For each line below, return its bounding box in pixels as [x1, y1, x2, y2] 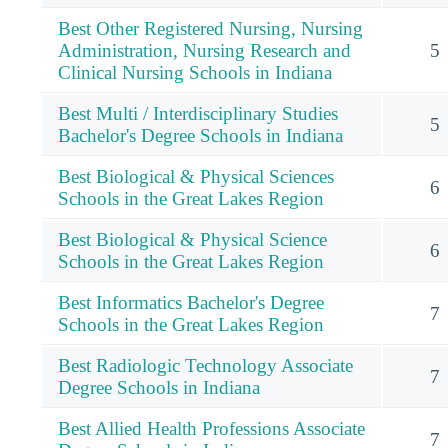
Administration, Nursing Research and [58, 39, 351, 61]
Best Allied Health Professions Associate [58, 417, 365, 439]
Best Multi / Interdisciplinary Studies [58, 102, 338, 124]
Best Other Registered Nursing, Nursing [58, 17, 363, 39]
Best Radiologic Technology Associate [58, 354, 353, 376]
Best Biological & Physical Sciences [58, 165, 334, 187]
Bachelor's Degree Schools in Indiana [58, 124, 343, 146]
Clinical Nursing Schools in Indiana [58, 61, 332, 83]
